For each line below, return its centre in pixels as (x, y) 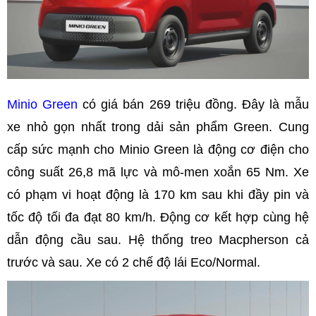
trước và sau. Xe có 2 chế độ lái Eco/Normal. (135, 263)
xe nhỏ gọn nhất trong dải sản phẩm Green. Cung (158, 127)
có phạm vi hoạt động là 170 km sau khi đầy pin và (158, 195)
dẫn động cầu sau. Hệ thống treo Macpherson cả (158, 240)
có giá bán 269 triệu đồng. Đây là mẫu (194, 105)
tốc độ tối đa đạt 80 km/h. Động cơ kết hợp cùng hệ (158, 218)
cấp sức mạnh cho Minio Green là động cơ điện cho (158, 150)
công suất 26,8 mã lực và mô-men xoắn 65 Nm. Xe (158, 172)
